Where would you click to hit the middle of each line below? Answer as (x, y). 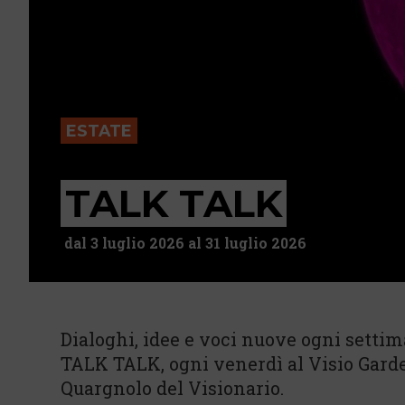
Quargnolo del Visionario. (172, 388)
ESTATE (99, 130)
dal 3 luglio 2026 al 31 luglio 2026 (185, 243)
